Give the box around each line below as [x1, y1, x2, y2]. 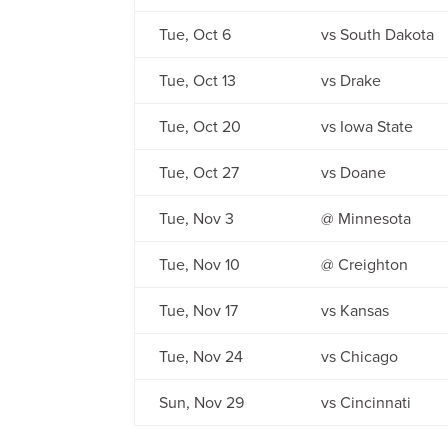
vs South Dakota [321, 23, 435, 46]
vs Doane [321, 161, 387, 184]
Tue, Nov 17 [159, 299, 239, 322]
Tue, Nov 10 [159, 253, 241, 276]
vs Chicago [321, 345, 399, 368]
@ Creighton [321, 253, 409, 276]
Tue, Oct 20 [159, 115, 242, 138]
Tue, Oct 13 [159, 69, 237, 92]
